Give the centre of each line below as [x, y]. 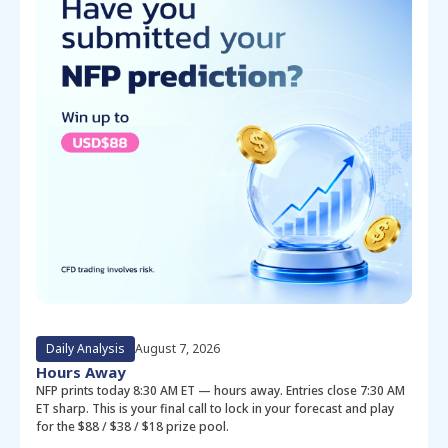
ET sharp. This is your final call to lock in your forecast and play [215, 409]
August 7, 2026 [177, 349]
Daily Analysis [85, 349]
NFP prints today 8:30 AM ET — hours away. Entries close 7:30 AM [220, 391]
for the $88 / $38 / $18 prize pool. [132, 427]
